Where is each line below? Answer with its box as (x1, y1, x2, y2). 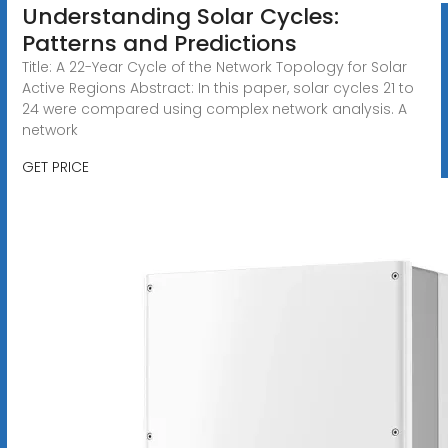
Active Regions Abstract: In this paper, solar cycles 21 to (21, 77, 414, 98)
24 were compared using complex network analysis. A (21, 98, 407, 119)
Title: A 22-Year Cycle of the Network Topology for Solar (21, 56, 407, 77)
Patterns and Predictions (21, 27, 297, 59)
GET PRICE (21, 156, 89, 177)
